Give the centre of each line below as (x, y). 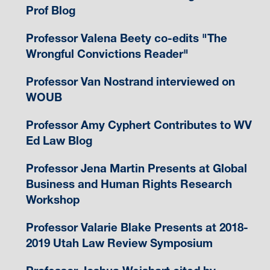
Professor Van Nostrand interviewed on (130, 81)
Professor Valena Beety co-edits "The (126, 38)
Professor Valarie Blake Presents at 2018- (137, 227)
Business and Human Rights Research (129, 184)
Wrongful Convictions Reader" (107, 54)
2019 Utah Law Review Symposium (119, 243)
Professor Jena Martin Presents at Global (136, 168)
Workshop (52, 199)
